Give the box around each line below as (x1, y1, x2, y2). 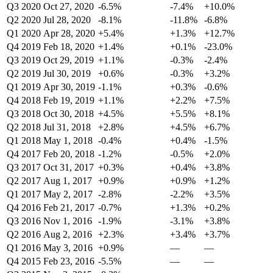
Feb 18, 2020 (43, 41, 94, 52)
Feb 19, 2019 (43, 95, 94, 105)
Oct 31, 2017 (43, 162, 94, 172)
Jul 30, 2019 (43, 68, 91, 79)
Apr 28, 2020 (43, 28, 95, 38)
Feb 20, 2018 (43, 149, 94, 159)
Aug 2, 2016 (43, 229, 92, 239)
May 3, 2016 (43, 243, 93, 253)
